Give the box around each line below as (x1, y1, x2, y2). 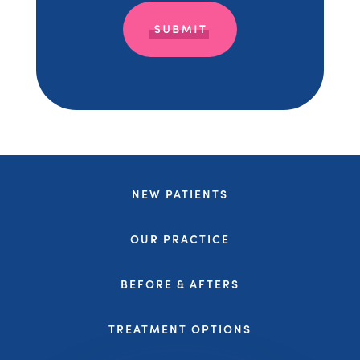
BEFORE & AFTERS (121, 276, 239, 292)
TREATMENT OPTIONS (108, 321, 252, 337)
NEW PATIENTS (132, 186, 228, 202)
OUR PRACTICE (130, 231, 230, 247)
